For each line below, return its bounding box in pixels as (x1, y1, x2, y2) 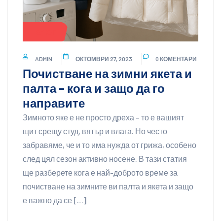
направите (23, 96, 85, 110)
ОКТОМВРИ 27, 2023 (75, 55, 132, 63)
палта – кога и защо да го (23, 81, 165, 96)
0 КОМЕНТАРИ (155, 55, 197, 63)
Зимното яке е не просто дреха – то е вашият (23, 112, 184, 122)
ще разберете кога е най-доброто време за (23, 168, 178, 178)
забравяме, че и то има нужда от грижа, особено (23, 140, 196, 150)
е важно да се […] (23, 195, 86, 205)
